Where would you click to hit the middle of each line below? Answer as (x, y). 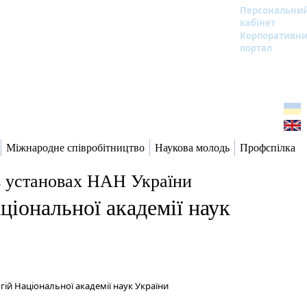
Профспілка (268, 148)
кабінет (258, 23)
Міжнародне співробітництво (75, 148)
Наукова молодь (192, 148)
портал (256, 48)
